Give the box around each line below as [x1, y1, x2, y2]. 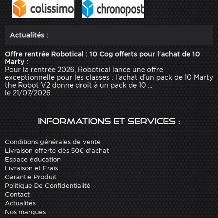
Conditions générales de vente [5, 138, 101, 146]
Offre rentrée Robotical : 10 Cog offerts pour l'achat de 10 [5, 50, 200, 58]
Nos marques [5, 208, 46, 216]
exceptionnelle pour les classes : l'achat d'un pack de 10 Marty [5, 73, 213, 82]
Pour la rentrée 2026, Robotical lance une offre [5, 66, 163, 74]
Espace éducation [5, 156, 61, 163]
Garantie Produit [5, 173, 56, 181]
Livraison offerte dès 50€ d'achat [5, 147, 109, 155]
